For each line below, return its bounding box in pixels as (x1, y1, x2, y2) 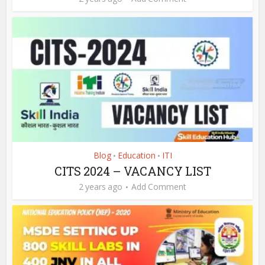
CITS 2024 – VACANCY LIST (54, 163, 211, 179)
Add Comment (131, 180, 186, 192)
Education (117, 149, 156, 161)
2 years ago (79, 180, 122, 192)
